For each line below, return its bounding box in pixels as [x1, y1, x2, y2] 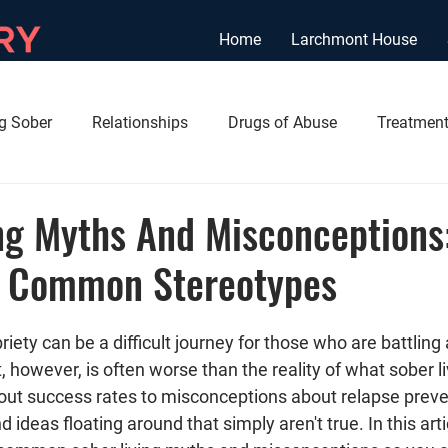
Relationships [92, 113, 188, 132]
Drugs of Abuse [228, 113, 337, 132]
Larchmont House [291, 30, 417, 49]
